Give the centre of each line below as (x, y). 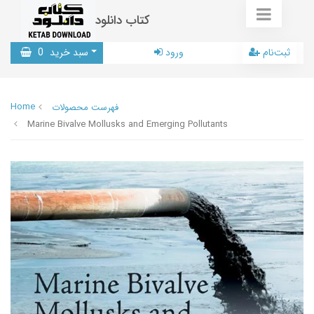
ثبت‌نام (277, 53)
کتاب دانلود (123, 21)
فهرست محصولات (85, 108)
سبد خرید (68, 53)
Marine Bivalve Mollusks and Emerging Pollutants (128, 124)
